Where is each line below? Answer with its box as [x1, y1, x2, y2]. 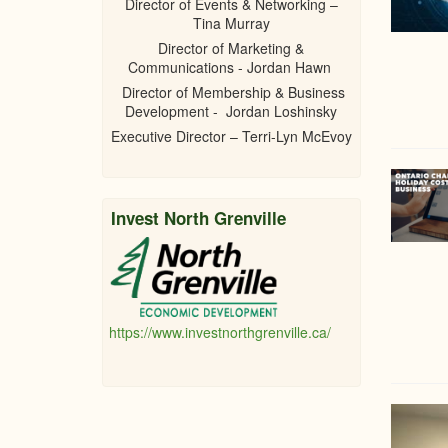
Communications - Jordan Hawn [127, 57, 335, 77]
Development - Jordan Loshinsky [125, 101, 338, 121]
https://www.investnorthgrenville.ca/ [109, 322, 331, 342]
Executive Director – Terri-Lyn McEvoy [110, 126, 352, 146]
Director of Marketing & [158, 38, 305, 58]
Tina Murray [192, 13, 270, 33]
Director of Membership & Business [117, 82, 345, 102]
